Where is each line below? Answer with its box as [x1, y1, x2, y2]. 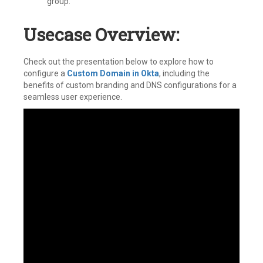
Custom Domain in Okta [67, 69, 159, 78]
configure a [23, 69, 67, 78]
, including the [159, 69, 210, 78]
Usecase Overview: [23, 23, 179, 46]
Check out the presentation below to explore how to [23, 57, 214, 66]
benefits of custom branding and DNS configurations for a [23, 80, 237, 90]
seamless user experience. [23, 92, 122, 102]
